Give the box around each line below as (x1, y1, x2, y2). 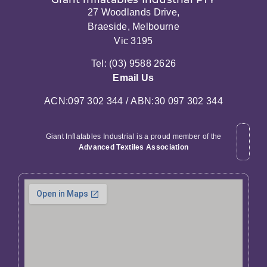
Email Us (113, 73, 154, 83)
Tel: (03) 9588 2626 (91, 58, 176, 69)
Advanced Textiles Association (78, 143, 189, 152)
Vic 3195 (114, 35, 153, 46)
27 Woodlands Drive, (87, 7, 180, 17)
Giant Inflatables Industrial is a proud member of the (45, 132, 222, 141)
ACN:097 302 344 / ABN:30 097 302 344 (44, 95, 223, 106)
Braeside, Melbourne (88, 21, 179, 32)
